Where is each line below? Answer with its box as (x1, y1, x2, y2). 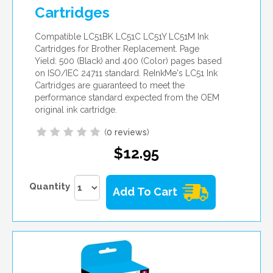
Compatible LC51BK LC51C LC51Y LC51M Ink (35, 31, 208, 41)
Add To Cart (113, 185, 177, 198)
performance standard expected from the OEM (35, 92, 219, 102)
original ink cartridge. (35, 104, 117, 115)
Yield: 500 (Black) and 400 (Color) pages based (35, 55, 222, 66)
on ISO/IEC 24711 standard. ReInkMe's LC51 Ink (35, 68, 218, 78)
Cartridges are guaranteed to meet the (35, 80, 185, 90)
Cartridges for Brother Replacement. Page (35, 43, 199, 54)
